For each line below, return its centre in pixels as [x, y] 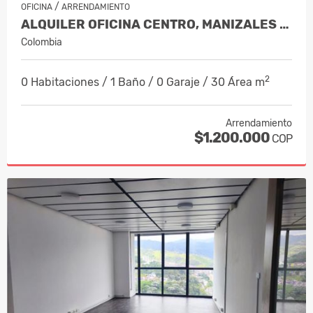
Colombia [42, 42]
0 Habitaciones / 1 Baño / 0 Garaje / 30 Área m [143, 82]
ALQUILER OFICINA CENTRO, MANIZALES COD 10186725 [284, 24]
